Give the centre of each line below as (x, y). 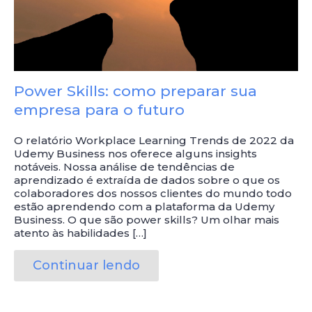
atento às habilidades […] (80, 233)
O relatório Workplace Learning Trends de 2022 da (154, 140)
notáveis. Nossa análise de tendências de (124, 166)
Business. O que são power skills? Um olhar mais (147, 219)
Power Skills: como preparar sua (135, 91)
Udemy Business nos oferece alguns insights (135, 153)
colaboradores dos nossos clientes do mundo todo (153, 193)
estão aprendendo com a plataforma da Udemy (144, 206)
